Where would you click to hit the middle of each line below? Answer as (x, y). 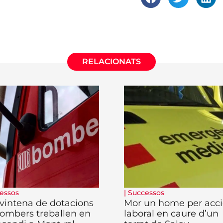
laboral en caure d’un (171, 214)
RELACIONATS (111, 62)
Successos (146, 193)
